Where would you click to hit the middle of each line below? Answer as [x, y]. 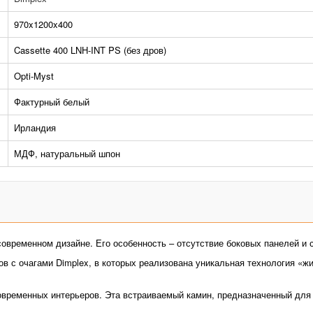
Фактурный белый [51, 102]
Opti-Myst [34, 76]
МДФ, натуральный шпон [67, 153]
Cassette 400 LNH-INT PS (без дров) [90, 50]
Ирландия [35, 128]
